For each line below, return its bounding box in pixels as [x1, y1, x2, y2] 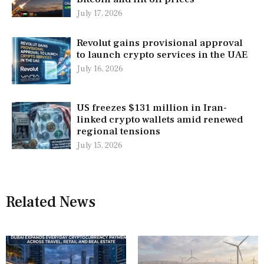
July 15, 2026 [77, 140, 123, 151]
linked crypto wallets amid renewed [77, 113, 243, 127]
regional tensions [77, 125, 160, 138]
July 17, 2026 [77, 8, 123, 19]
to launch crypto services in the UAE [77, 48, 247, 62]
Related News [6, 192, 95, 213]
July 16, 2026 [77, 64, 123, 75]
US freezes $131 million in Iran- [77, 101, 227, 115]
